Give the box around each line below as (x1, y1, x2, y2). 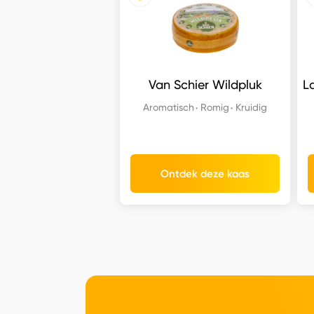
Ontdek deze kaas (161, 167, 250, 180)
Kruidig (235, 101, 268, 114)
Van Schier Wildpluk (148, 77, 262, 93)
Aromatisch (143, 101, 195, 114)
